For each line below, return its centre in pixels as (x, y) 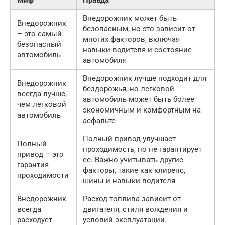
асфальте (99, 120)
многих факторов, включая (131, 39)
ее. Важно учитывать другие (133, 159)
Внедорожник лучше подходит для (145, 78)
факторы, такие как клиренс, (134, 170)
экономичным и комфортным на (142, 110)
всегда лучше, (42, 94)
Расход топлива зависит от (132, 199)
